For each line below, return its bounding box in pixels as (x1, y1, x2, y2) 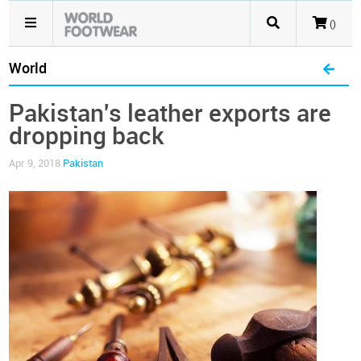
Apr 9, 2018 (9, 157, 64, 169)
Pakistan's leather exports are (9, 99, 332, 128)
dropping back (9, 122, 165, 151)
